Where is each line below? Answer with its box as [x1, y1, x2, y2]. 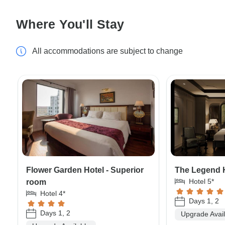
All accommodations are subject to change [32, 46, 183, 55]
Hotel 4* [40, 189, 65, 197]
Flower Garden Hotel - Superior [26, 165, 144, 174]
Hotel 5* [189, 177, 214, 185]
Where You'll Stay [16, 17, 125, 31]
